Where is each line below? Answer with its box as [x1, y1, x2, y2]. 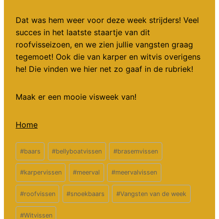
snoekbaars [70, 190, 105, 198]
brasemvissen [117, 147, 158, 155]
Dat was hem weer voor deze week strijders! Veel [16, 15, 199, 25]
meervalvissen [115, 169, 157, 176]
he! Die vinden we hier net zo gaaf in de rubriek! [16, 64, 193, 74]
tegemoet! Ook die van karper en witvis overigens [16, 52, 200, 62]
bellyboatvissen [56, 147, 102, 155]
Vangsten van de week [120, 190, 187, 198]
